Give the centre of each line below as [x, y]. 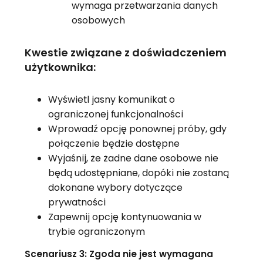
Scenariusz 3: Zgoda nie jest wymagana [119, 254]
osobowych [98, 20]
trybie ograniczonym [96, 231]
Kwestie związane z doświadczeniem [125, 52]
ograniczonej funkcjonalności [115, 114]
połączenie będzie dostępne [114, 143]
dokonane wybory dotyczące [115, 187]
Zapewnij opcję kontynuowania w [124, 217]
